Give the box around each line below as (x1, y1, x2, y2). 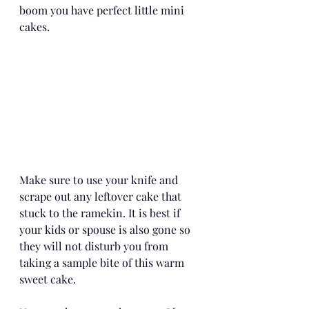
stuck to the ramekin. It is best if (19, 205, 183, 220)
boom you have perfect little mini (19, 2, 187, 17)
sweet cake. (19, 271, 79, 286)
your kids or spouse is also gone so (19, 221, 193, 237)
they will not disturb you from (19, 238, 171, 253)
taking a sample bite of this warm (19, 255, 187, 270)
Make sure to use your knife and (19, 172, 181, 187)
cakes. (19, 19, 52, 34)
